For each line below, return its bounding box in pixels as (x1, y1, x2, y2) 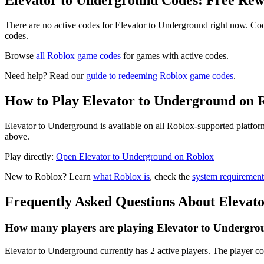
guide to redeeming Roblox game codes (86, 71, 233, 81)
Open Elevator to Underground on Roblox (56, 151, 214, 162)
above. (5, 131, 29, 142)
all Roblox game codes (36, 51, 121, 61)
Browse (5, 51, 36, 61)
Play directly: (5, 151, 56, 162)
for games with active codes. (121, 51, 229, 61)
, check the (150, 171, 192, 182)
